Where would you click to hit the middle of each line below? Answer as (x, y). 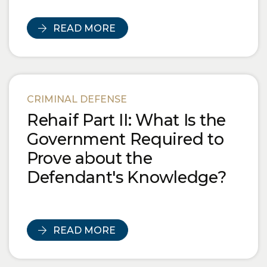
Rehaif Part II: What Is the (126, 120)
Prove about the (90, 158)
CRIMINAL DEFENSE (77, 99)
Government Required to (125, 139)
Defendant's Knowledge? (127, 177)
